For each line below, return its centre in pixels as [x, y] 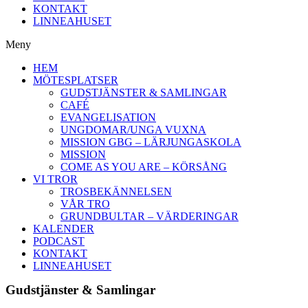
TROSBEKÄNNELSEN [116, 191]
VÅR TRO [85, 204]
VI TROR [55, 179]
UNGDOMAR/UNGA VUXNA [133, 130]
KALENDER [64, 229]
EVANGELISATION [108, 117]
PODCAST [59, 241]
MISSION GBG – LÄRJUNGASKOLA [151, 142]
